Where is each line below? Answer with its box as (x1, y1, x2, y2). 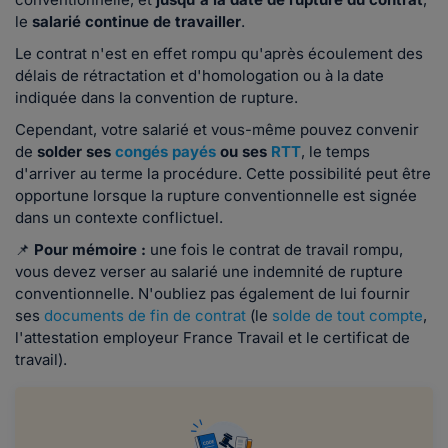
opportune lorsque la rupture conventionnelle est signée (15, 186, 417, 206)
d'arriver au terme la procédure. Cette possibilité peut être (15, 164, 431, 184)
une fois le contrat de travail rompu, (150, 240, 403, 260)
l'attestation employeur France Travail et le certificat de (15, 328, 410, 348)
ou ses (216, 142, 271, 162)
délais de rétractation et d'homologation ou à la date (15, 66, 384, 86)
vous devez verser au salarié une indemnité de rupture (15, 262, 403, 282)
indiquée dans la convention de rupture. (15, 88, 302, 108)
